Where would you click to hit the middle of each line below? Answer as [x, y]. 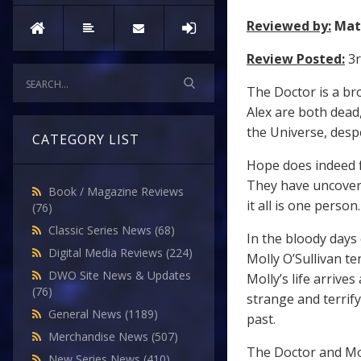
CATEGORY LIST [86, 140]
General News [87, 314]
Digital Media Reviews [107, 253]
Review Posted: [296, 59]
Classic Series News [102, 230]
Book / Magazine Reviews [116, 192]
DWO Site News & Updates [120, 276]
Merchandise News [100, 337]
